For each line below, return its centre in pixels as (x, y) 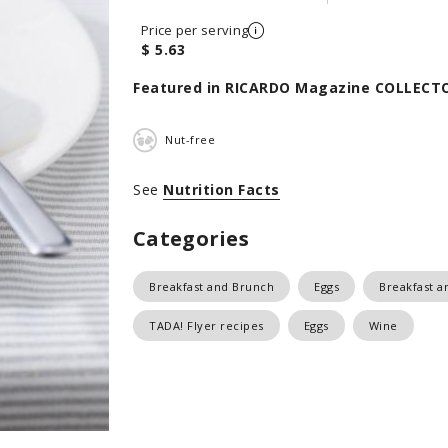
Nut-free (190, 139)
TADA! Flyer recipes (206, 325)
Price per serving (195, 30)
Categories (191, 238)
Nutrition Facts (221, 189)
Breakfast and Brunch (211, 286)
